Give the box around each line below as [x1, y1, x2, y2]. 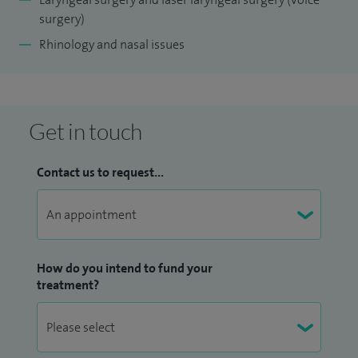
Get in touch [29, 117, 142, 145]
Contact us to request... [37, 164, 164, 181]
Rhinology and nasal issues [39, 36, 185, 54]
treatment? [37, 276, 99, 294]
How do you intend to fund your [37, 260, 213, 277]
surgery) [39, 10, 85, 28]
